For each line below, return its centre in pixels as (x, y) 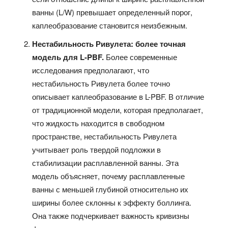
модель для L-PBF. (69, 57)
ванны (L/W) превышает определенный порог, (112, 12)
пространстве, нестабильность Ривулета (105, 136)
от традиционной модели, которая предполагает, (118, 109)
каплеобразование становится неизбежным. (110, 25)
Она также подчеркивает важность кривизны (111, 215)
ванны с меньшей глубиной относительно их (110, 189)
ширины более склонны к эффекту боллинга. (112, 202)
